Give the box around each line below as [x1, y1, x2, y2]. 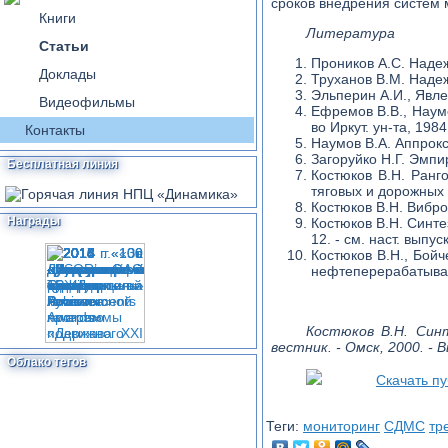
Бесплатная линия [7, 157, 118, 171]
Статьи [39, 38, 89, 54]
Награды [7, 214, 60, 228]
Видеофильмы [39, 94, 135, 110]
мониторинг [303, 418, 380, 434]
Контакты [25, 122, 85, 138]
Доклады [39, 66, 96, 82]
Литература [306, 25, 395, 41]
